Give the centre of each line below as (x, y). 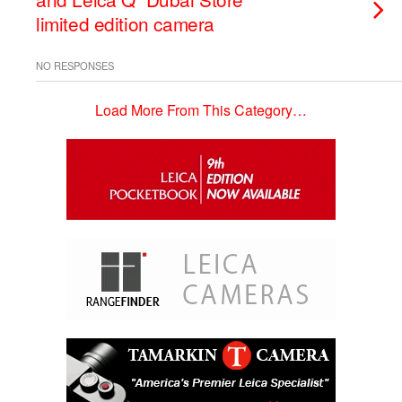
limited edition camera (125, 23)
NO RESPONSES (75, 66)
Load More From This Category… (201, 110)
